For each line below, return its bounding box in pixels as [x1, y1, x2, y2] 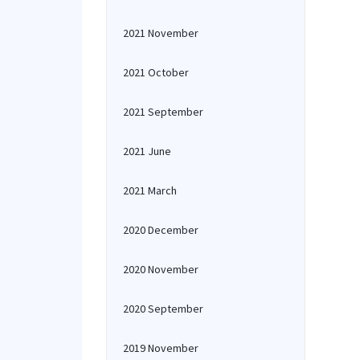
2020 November [123, 262, 198, 276]
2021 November [123, 26, 198, 40]
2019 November [123, 341, 198, 355]
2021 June [123, 144, 171, 158]
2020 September [123, 301, 203, 316]
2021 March [123, 183, 177, 198]
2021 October [123, 65, 189, 80]
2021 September [123, 104, 203, 119]
